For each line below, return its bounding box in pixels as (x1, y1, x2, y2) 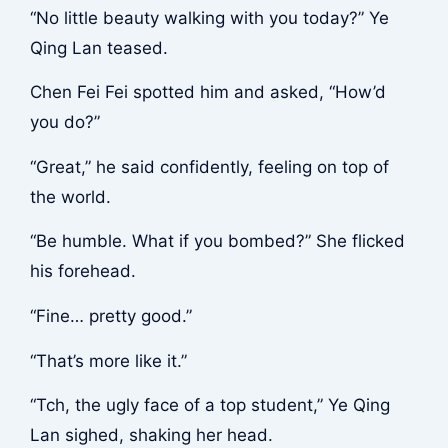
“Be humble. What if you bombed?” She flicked (29, 231, 405, 252)
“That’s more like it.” (29, 350, 187, 371)
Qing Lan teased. (29, 37, 168, 58)
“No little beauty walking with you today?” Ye (29, 7, 389, 28)
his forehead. (29, 261, 136, 282)
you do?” (29, 112, 100, 133)
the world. (29, 186, 111, 207)
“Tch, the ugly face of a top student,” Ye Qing (29, 395, 390, 416)
